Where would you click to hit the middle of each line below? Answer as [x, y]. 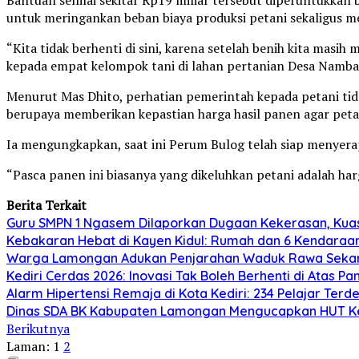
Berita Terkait [46, 205]
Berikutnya [38, 328]
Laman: [28, 346]
